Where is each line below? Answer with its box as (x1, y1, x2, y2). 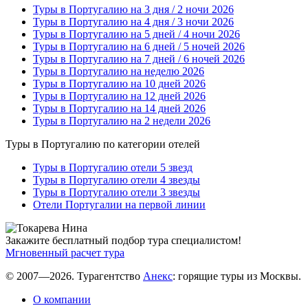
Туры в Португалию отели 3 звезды (33, 186, 200, 199)
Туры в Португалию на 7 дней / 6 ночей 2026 (33, 53, 245, 65)
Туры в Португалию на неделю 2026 (33, 65, 204, 78)
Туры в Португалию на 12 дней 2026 (33, 90, 206, 102)
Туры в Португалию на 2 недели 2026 (33, 115, 210, 127)
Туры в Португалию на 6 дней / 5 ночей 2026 (33, 41, 245, 53)
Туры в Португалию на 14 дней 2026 (33, 102, 206, 115)
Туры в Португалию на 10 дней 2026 (33, 78, 206, 90)
